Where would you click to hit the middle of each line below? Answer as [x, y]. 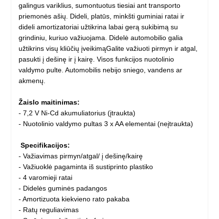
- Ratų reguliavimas [49, 210]
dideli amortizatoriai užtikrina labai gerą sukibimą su [99, 27]
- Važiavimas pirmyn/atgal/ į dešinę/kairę [81, 156]
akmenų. [32, 81]
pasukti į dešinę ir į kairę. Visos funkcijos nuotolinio [97, 59]
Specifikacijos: [45, 145]
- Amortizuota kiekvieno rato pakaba [74, 199]
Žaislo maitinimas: [50, 102]
